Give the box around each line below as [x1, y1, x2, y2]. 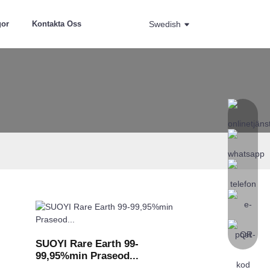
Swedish [149, 19, 181, 29]
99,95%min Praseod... [36, 250, 139, 262]
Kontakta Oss [32, 19, 82, 28]
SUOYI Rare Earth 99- [36, 238, 139, 250]
